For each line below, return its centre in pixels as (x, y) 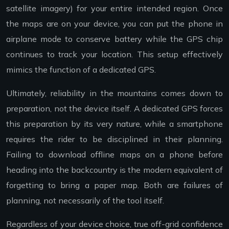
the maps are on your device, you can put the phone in (114, 24)
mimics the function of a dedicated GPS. (81, 70)
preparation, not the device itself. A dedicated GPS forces (114, 109)
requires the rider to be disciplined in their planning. (114, 139)
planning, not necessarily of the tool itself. (85, 201)
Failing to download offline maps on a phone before (114, 155)
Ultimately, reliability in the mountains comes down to (114, 93)
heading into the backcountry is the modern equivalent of (114, 170)
